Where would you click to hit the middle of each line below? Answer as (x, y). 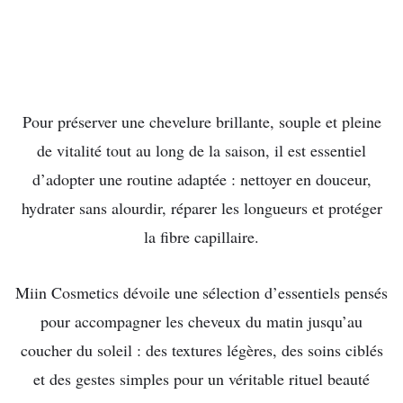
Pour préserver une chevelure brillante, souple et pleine (201, 121)
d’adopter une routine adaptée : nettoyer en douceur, (201, 179)
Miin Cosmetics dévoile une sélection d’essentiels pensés (201, 292)
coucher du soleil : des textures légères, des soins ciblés (201, 349)
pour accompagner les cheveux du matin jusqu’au (201, 321)
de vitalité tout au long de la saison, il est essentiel (201, 150)
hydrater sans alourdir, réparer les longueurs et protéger (201, 207)
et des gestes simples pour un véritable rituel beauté (201, 378)
